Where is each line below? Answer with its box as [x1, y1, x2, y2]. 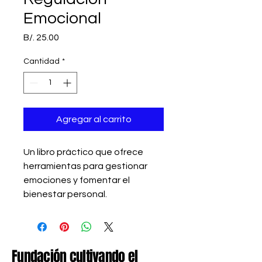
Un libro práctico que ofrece [23, 147, 145, 157]
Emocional [23, 10, 101, 27]
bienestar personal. [23, 189, 107, 199]
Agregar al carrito [56, 115, 132, 124]
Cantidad [23, 57, 60, 65]
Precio [58, 32, 86, 42]
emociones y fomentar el [23, 175, 132, 185]
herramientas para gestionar [23, 161, 149, 171]
